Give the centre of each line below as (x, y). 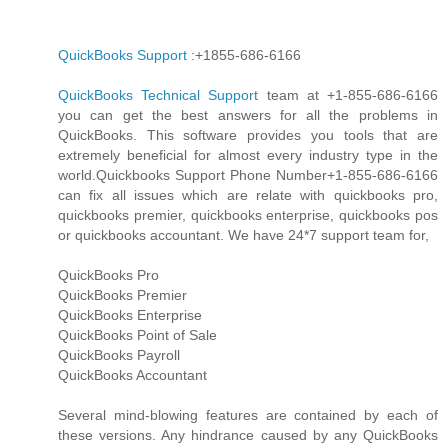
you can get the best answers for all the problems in (248, 114)
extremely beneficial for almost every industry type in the (248, 154)
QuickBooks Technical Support (158, 94)
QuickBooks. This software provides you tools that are (248, 134)
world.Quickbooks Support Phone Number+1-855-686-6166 (248, 174)
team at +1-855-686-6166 (348, 94)
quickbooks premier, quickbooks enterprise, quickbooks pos (248, 214)
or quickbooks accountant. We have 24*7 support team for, (243, 234)
